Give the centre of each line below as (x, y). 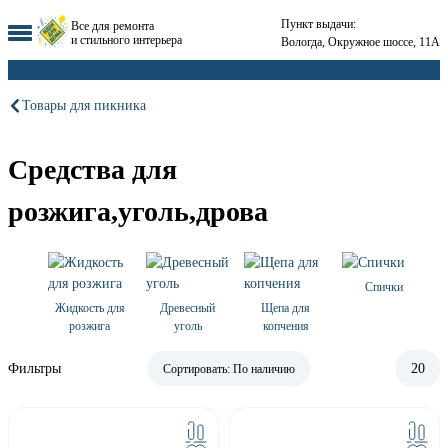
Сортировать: (197, 369)
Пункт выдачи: (318, 23)
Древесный (187, 308)
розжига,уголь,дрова (138, 212)
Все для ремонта (112, 25)
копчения (285, 326)
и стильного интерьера (126, 39)
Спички (383, 287)
